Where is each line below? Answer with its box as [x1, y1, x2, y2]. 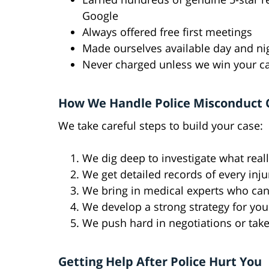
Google [82, 8, 118, 23]
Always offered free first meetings [82, 25, 252, 40]
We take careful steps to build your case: [58, 118, 263, 133]
